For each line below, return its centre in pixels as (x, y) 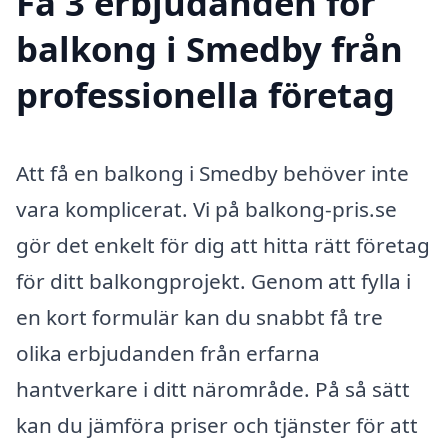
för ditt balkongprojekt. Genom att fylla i (213, 281)
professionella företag (205, 95)
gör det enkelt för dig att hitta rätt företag (223, 245)
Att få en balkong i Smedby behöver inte (212, 173)
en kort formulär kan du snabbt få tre (199, 317)
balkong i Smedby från (209, 49)
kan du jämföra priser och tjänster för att (217, 425)
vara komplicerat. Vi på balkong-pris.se (206, 209)
